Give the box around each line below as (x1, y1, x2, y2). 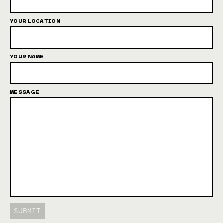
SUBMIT (14, 206, 41, 215)
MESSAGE (10, 89, 40, 95)
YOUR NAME (10, 53, 44, 59)
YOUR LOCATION (10, 18, 60, 24)
